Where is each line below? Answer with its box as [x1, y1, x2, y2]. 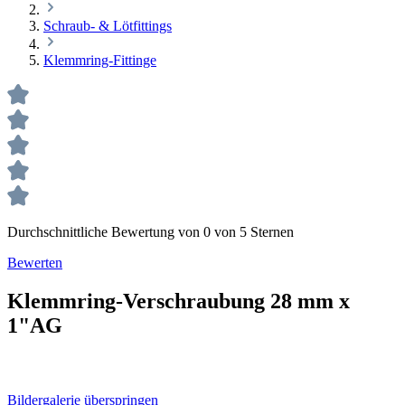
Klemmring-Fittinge [43, 52, 156, 68]
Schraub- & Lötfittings [43, 18, 172, 33]
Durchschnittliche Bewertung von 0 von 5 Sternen [7, 224, 294, 240]
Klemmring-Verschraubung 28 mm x [7, 288, 350, 313]
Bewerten [7, 255, 62, 270]
